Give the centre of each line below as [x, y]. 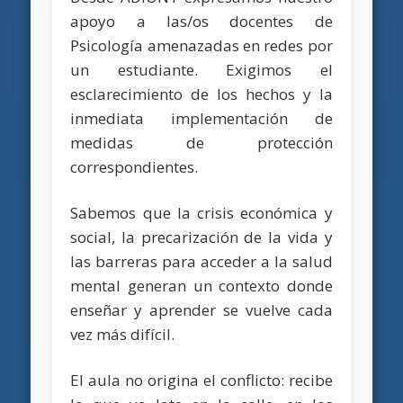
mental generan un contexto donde [201, 285]
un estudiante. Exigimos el [201, 69]
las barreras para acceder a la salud [201, 261]
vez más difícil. [123, 334]
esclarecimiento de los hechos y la [201, 94]
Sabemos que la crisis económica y [201, 212]
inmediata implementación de [201, 118]
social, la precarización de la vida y [201, 237]
